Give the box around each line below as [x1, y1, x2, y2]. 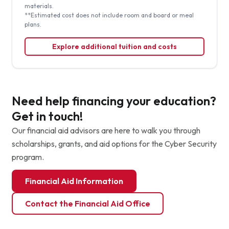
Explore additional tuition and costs [52, 41, 177, 51]
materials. [24, 2, 54, 10]
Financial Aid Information [25, 175, 123, 186]
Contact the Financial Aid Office [25, 198, 150, 209]
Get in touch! [11, 108, 83, 124]
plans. [24, 20, 41, 28]
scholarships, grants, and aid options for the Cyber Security [11, 138, 217, 149]
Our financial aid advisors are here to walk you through [11, 125, 200, 135]
